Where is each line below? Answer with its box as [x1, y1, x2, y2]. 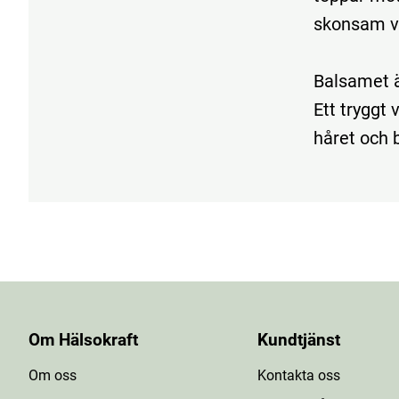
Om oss [28, 367, 77, 384]
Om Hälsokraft [28, 330, 138, 350]
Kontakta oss [257, 367, 340, 384]
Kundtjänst [257, 330, 340, 350]
